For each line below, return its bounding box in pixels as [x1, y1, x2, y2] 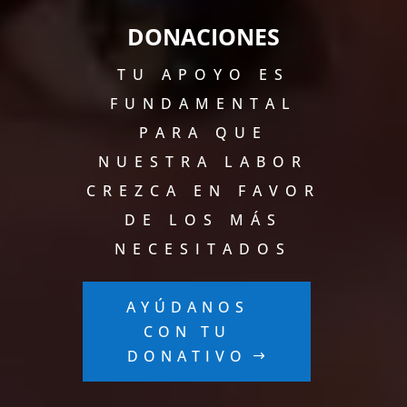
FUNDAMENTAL [109, 93, 297, 114]
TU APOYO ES [116, 64, 290, 84]
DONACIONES [126, 20, 280, 52]
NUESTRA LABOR [98, 151, 309, 172]
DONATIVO [127, 345, 248, 366]
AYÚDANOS [125, 296, 249, 317]
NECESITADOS [114, 238, 293, 259]
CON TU [144, 321, 232, 342]
